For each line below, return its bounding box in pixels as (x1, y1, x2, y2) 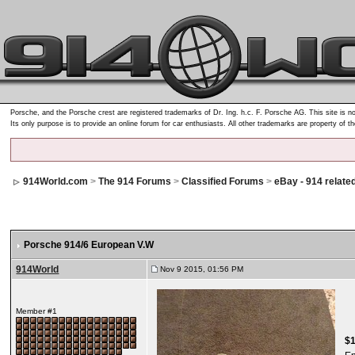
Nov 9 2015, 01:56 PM (158, 265, 244, 273)
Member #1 (16, 307, 58, 315)
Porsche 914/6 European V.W (24, 239, 155, 250)
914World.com (23, 176, 89, 187)
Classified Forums (181, 176, 265, 187)
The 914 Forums (98, 176, 172, 187)
